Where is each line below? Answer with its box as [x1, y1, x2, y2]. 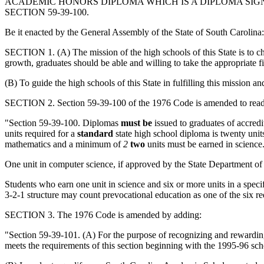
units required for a [5, 128, 77, 138]
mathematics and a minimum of [5, 138, 123, 149]
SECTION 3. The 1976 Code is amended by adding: [5, 209, 202, 220]
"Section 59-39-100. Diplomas [5, 117, 121, 128]
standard [77, 128, 113, 138]
